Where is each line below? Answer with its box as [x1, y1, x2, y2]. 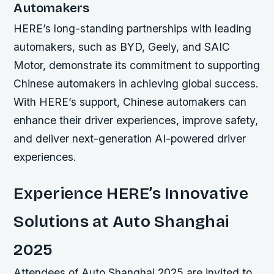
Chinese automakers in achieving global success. [13, 77, 259, 91]
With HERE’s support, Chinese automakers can [13, 95, 247, 109]
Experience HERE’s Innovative [13, 183, 248, 204]
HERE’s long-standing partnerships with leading [13, 22, 252, 35]
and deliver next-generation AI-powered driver [13, 132, 246, 146]
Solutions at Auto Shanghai [13, 212, 229, 232]
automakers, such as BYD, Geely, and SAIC [13, 40, 231, 54]
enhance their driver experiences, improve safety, [13, 114, 259, 127]
